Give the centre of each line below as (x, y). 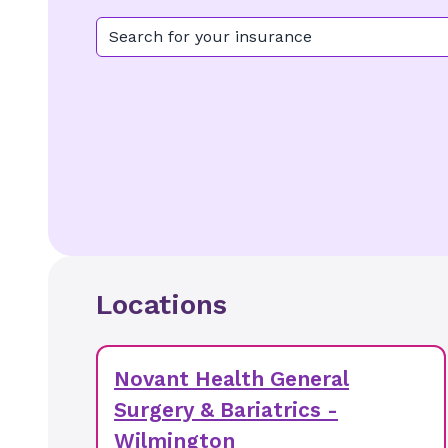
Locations (161, 304)
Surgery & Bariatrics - (226, 409)
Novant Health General (231, 378)
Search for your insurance (210, 36)
